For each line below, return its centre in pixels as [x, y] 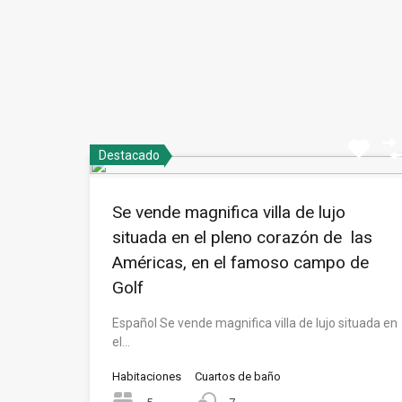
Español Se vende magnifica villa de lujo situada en [255, 323]
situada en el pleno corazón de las [242, 237]
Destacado [129, 155]
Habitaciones [147, 376]
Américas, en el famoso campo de [240, 262]
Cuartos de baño [238, 376]
